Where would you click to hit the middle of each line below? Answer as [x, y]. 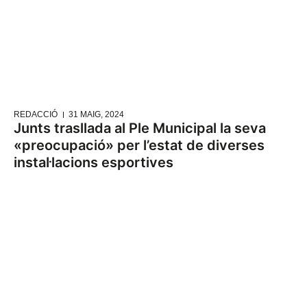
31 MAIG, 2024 [96, 115]
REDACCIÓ [36, 115]
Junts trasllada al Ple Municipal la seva [140, 128]
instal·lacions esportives [94, 163]
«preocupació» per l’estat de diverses [139, 146]
